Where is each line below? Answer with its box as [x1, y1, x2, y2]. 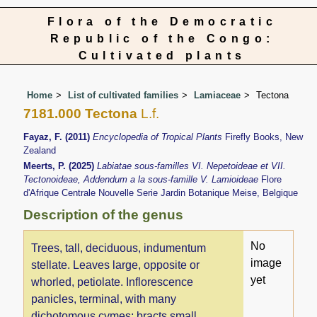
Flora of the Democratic [47, 16, 277, 28]
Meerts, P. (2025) [23, 160, 98, 171]
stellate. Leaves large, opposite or [31, 258, 200, 271]
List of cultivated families [68, 89, 179, 100]
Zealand [23, 145, 57, 156]
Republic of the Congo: [50, 33, 275, 45]
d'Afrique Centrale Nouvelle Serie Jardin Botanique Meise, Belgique [23, 187, 299, 198]
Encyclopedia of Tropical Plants [93, 132, 226, 143]
